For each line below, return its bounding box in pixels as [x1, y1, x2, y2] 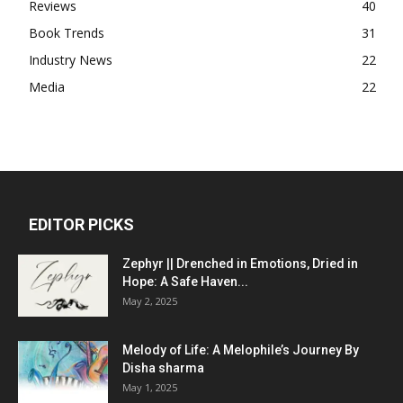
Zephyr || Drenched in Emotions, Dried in [122, 256, 358, 271]
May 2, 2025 [122, 294, 177, 308]
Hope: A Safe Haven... [122, 274, 248, 289]
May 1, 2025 [122, 381, 177, 394]
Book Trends [29, 24, 104, 41]
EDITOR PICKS [29, 215, 134, 234]
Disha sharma [122, 361, 204, 375]
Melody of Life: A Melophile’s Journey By [122, 343, 359, 357]
